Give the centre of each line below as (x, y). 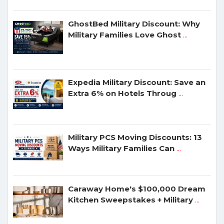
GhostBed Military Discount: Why (134, 23)
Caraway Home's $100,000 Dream (137, 188)
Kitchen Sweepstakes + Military (130, 199)
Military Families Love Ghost (124, 34)
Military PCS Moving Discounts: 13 (135, 137)
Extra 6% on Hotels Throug (122, 93)
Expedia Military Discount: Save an (137, 82)
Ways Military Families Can (121, 148)
